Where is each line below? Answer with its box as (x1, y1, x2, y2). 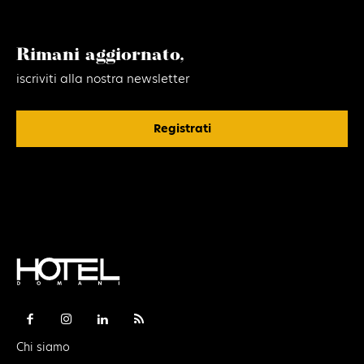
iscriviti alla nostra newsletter (16, 69, 189, 87)
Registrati (153, 119, 211, 136)
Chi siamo (16, 339, 70, 356)
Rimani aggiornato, (16, 45, 184, 65)
